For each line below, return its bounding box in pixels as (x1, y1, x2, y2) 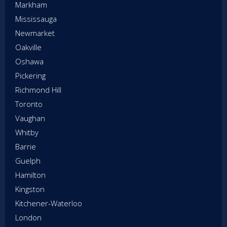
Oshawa (15, 56, 44, 66)
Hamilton (15, 169, 46, 180)
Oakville (15, 42, 42, 52)
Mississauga (15, 13, 57, 24)
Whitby (15, 127, 39, 137)
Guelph (15, 155, 41, 166)
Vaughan (15, 112, 45, 123)
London (15, 212, 42, 222)
